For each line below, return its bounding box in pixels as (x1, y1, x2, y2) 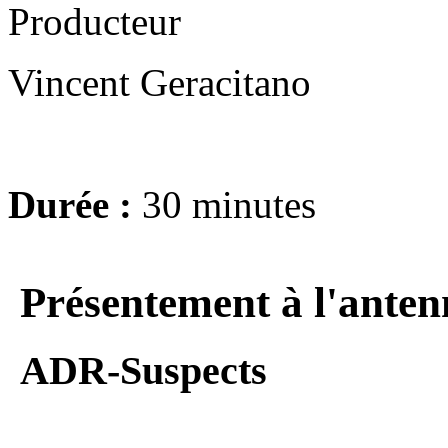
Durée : (8, 182, 142, 226)
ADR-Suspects (20, 347, 267, 393)
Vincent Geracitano (8, 60, 311, 104)
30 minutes (142, 182, 316, 226)
